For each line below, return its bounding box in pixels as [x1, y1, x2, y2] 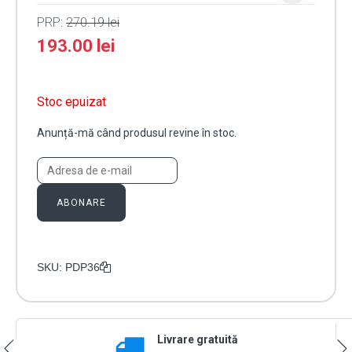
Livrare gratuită [157, 333, 238, 346]
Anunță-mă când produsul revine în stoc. [37, 126, 236, 140]
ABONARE [57, 197, 106, 209]
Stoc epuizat [37, 94, 106, 110]
